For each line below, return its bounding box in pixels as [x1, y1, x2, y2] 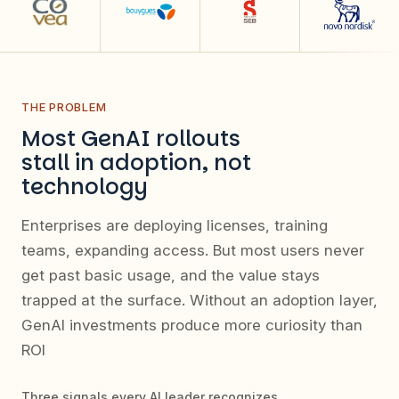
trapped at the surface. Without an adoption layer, [21, 290, 378, 309]
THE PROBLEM [21, 99, 107, 114]
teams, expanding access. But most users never [21, 240, 364, 259]
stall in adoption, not [21, 147, 251, 177]
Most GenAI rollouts [21, 123, 240, 153]
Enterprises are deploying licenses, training [21, 216, 328, 234]
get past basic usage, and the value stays [21, 265, 320, 284]
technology [21, 171, 147, 201]
